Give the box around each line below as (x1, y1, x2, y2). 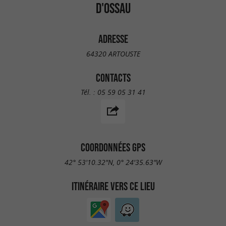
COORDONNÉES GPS (81, 141, 145, 154)
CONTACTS (95, 71, 131, 84)
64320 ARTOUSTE (86, 48, 140, 59)
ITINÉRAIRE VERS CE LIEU (71, 180, 155, 193)
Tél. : (80, 87, 97, 97)
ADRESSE (98, 33, 128, 45)
